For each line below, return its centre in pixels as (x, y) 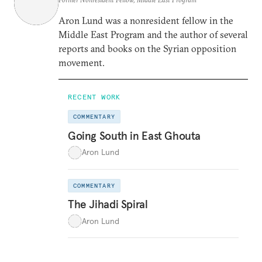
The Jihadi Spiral (108, 204)
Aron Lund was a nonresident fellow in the (146, 20)
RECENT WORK (94, 97)
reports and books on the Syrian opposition (147, 49)
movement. (82, 63)
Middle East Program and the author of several (153, 35)
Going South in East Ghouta (135, 135)
